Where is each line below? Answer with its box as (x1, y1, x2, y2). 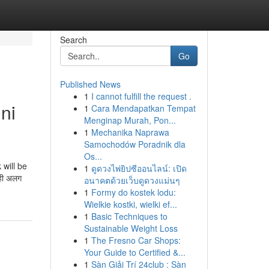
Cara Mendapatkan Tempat (91, 102, 196, 114)
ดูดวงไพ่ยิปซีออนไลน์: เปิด (91, 162, 187, 174)
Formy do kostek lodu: (91, 186, 176, 198)
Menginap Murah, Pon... (83, 114, 176, 126)
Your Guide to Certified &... (83, 246, 186, 258)
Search (59, 34, 87, 46)
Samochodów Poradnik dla (83, 138, 186, 150)
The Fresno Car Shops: (91, 234, 181, 246)
